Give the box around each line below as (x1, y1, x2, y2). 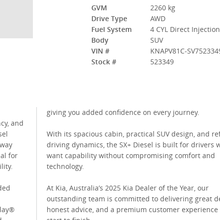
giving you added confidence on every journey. (46, 108, 199, 117)
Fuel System (91, 25, 132, 34)
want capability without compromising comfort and (46, 151, 215, 160)
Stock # (91, 57, 116, 66)
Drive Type (91, 14, 127, 23)
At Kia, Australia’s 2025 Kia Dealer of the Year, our (46, 183, 55, 192)
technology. (46, 162, 84, 171)
